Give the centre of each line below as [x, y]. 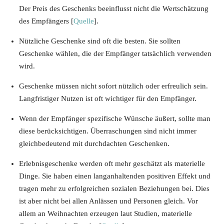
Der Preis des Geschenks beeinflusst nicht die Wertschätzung [114, 9]
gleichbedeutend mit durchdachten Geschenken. [94, 144]
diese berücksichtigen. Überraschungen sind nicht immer [108, 131]
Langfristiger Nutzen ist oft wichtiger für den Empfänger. [108, 99]
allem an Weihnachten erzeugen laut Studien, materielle [105, 214]
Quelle [84, 21]
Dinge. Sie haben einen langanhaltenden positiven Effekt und [115, 176]
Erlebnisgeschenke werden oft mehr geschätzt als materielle [112, 164]
